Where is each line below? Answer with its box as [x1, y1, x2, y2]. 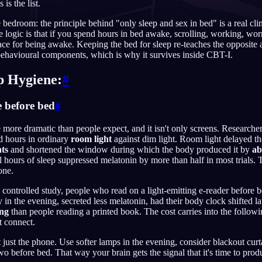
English [212, 50, 237, 58]
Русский [212, 92, 242, 101]
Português [212, 71, 245, 80]
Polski [212, 135, 233, 144]
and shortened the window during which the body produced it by [8, 144, 252, 154]
